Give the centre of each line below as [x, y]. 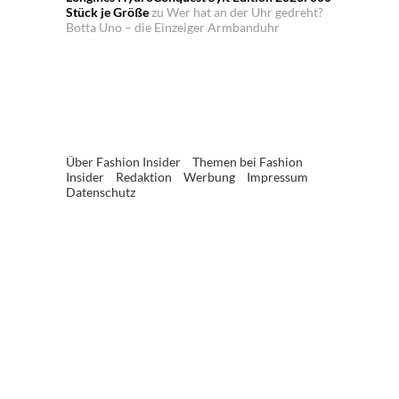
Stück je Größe [107, 12]
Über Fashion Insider [123, 162]
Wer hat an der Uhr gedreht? [245, 12]
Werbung [209, 177]
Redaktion [144, 177]
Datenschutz [101, 192]
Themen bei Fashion [248, 162]
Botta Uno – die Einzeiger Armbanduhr [173, 28]
